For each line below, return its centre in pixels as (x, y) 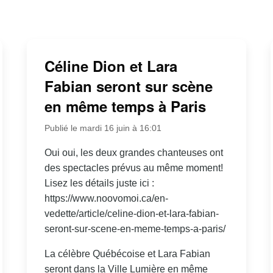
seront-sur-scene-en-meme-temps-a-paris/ (135, 229)
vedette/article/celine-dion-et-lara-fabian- (131, 214)
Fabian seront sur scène (128, 86)
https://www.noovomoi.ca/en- (106, 199)
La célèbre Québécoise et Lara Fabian (127, 254)
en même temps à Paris (125, 106)
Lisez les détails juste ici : (99, 183)
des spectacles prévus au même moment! (133, 168)
